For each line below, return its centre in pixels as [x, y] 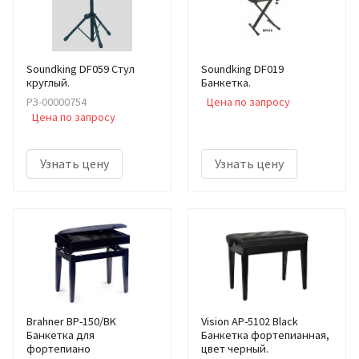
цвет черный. [235, 348]
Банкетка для [61, 335]
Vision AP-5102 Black [250, 321]
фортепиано [58, 348]
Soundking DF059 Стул [81, 69]
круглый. [48, 82]
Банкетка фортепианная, [265, 335]
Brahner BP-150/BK [71, 321]
